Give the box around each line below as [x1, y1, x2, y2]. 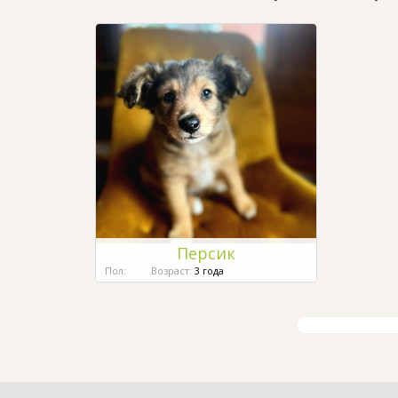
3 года [192, 263, 224, 277]
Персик [177, 242, 235, 264]
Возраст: [151, 263, 192, 277]
